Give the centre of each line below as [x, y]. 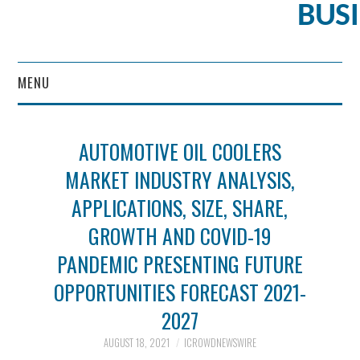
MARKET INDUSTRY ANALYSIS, [180, 179]
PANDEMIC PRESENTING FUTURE [180, 264]
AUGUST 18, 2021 [137, 343]
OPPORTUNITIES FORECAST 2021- [180, 292]
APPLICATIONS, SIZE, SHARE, [180, 207]
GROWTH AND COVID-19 [180, 235]
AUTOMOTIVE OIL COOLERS [180, 151]
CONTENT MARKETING [69, 123]
